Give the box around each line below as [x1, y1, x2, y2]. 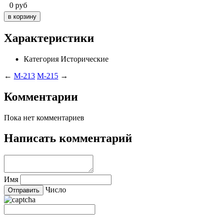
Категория [24, 54, 59, 63]
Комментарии [4, 90, 78, 103]
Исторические [61, 54, 109, 63]
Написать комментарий [4, 132, 132, 145]
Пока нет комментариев [4, 113, 84, 122]
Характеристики [4, 31, 94, 44]
